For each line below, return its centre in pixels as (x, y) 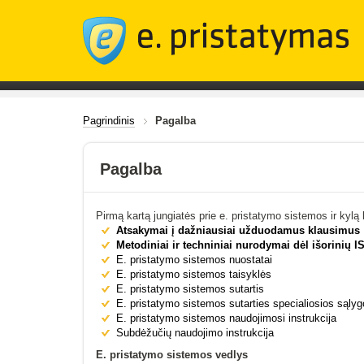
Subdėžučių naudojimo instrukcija (195, 333)
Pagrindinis (109, 121)
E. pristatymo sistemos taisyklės (194, 274)
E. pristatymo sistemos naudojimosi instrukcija (226, 318)
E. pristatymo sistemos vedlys (172, 355)
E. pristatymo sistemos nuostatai (194, 260)
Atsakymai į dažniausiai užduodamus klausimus (238, 230)
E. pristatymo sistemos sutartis (190, 289)
